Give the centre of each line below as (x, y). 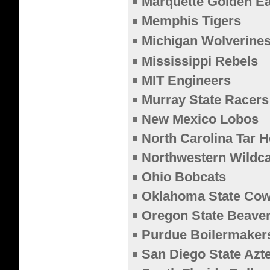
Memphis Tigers (191, 21)
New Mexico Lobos (200, 119)
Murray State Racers (205, 100)
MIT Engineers (186, 80)
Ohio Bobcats (184, 177)
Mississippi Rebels (200, 61)
